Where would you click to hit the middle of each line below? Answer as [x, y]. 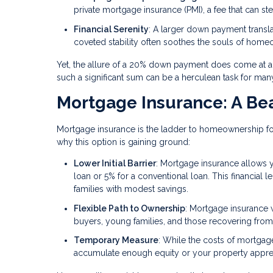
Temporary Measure [116, 240]
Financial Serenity [111, 29]
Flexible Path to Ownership [129, 208]
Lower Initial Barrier [115, 164]
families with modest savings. [131, 189]
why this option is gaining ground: [123, 142]
